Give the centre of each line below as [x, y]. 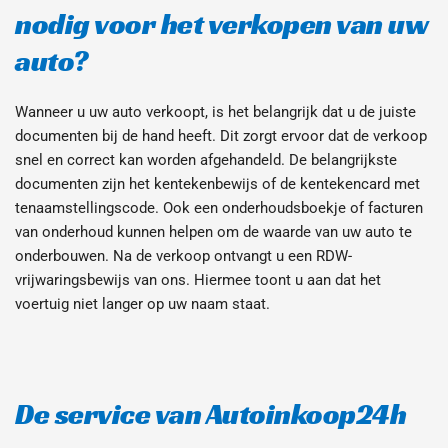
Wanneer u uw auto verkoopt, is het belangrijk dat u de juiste [215, 112]
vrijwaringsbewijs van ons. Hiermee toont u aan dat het [198, 280]
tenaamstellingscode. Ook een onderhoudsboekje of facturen [219, 208]
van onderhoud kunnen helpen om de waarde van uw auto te [213, 232]
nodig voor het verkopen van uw [221, 24]
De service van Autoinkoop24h [210, 414]
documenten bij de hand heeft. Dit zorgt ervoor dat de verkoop [221, 136]
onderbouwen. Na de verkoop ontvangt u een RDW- [183, 256]
